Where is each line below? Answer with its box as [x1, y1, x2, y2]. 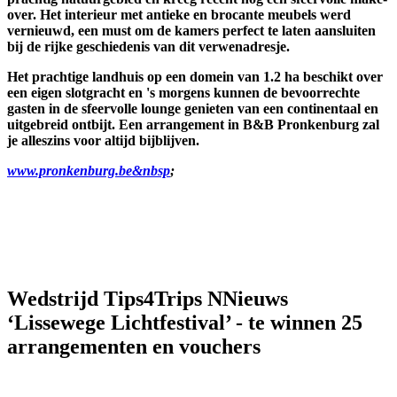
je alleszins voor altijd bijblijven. [7, 132, 199, 148]
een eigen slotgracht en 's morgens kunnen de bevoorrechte [7, 84, 360, 100]
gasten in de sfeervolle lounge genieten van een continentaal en [7, 100, 378, 116]
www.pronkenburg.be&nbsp [7, 162, 170, 178]
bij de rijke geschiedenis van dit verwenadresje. [7, 38, 290, 54]
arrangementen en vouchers [7, 334, 261, 358]
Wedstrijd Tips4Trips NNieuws [7, 286, 288, 310]
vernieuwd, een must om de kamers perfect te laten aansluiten [7, 22, 376, 38]
